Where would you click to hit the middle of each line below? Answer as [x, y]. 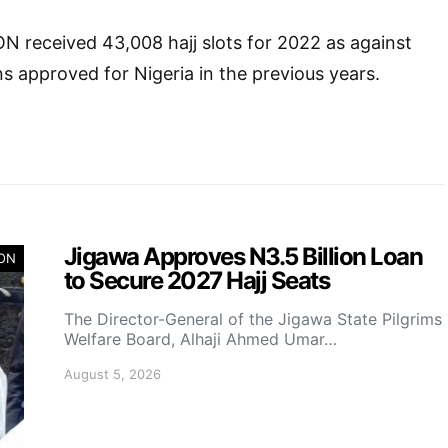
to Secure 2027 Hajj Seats [197, 280]
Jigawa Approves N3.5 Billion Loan [243, 256]
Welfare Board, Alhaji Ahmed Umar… [200, 339]
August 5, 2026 [112, 374]
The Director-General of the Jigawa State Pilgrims [253, 319]
